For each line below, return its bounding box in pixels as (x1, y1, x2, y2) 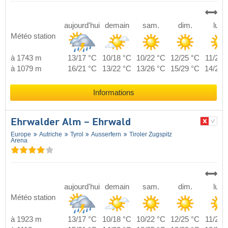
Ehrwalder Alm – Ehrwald (11, 118, 131, 128)
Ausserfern (91, 131, 122, 138)
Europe (11, 131, 31, 138)
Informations (93, 89, 134, 97)
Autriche (39, 131, 62, 138)
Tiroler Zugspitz (129, 131, 172, 138)
